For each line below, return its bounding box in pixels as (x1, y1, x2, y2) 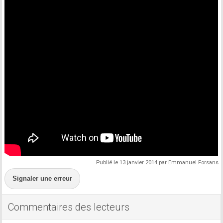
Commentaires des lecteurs (8, 201, 130, 213)
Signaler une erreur (12, 175, 73, 182)
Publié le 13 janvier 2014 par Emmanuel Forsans (96, 159, 219, 166)
